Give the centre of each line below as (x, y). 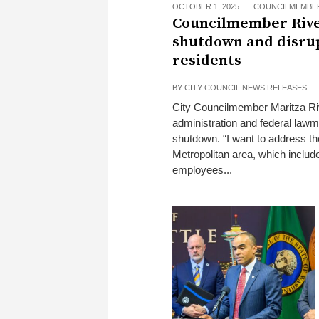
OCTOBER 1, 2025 (206, 6)
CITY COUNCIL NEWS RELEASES (246, 88)
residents (207, 61)
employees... (202, 170)
